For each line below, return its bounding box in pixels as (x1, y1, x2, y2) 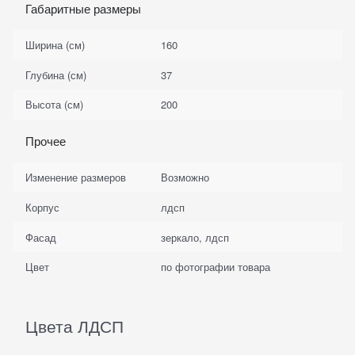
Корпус (25, 199, 60, 215)
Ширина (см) (25, 36, 86, 52)
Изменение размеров (25, 170, 127, 185)
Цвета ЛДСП (25, 313, 124, 338)
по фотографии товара (160, 259, 270, 275)
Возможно (160, 170, 209, 185)
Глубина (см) (25, 67, 87, 82)
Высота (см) (25, 97, 84, 113)
